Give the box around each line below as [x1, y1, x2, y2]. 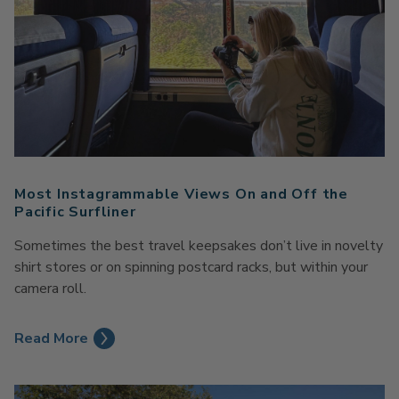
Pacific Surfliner [14, 202, 136, 223]
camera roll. [14, 279, 86, 299]
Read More [14, 329, 88, 349]
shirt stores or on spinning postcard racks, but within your [14, 257, 368, 278]
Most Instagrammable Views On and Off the [14, 184, 348, 205]
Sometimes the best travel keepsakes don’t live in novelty [14, 236, 383, 256]
